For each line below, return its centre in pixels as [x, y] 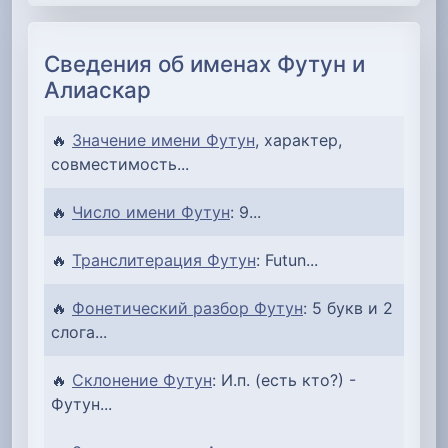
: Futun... [287, 259]
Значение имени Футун [163, 139]
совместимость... [120, 163]
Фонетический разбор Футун [187, 307]
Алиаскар [97, 89]
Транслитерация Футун [164, 259]
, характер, [298, 139]
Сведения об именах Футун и [204, 63]
